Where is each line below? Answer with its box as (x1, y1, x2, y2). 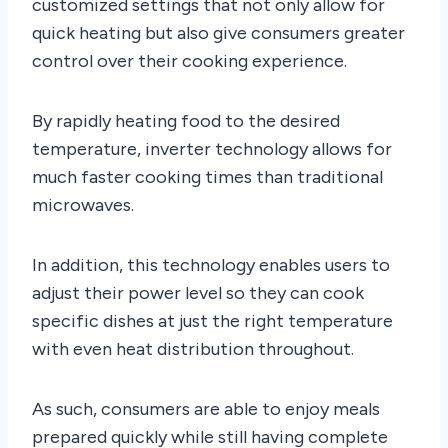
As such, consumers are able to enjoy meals (32, 397, 380, 420)
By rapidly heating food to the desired (32, 109, 340, 132)
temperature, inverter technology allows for (32, 137, 392, 160)
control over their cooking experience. (32, 49, 347, 72)
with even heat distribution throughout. (32, 337, 354, 360)
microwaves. (32, 193, 134, 216)
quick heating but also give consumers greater (32, 21, 405, 44)
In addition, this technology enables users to (32, 253, 390, 276)
